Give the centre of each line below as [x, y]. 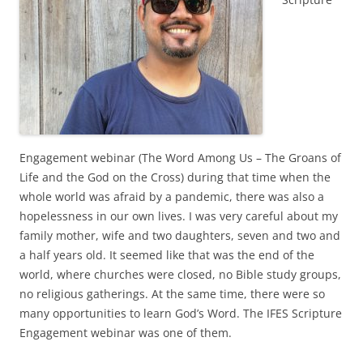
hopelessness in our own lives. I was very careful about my [179, 216]
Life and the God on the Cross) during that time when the [175, 177]
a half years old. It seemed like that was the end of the [167, 254]
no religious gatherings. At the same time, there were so [172, 293]
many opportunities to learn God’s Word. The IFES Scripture [181, 313]
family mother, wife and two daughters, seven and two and [180, 235]
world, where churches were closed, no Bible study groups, [180, 274]
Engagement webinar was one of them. [126, 332]
